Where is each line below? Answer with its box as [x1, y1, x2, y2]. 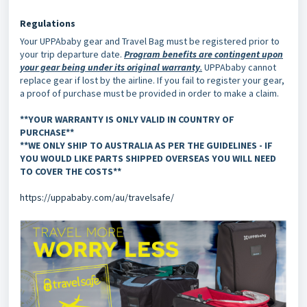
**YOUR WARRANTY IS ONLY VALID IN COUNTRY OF [20, 113, 234, 125]
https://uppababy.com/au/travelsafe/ [20, 191, 174, 204]
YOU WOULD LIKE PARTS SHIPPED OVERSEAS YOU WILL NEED [20, 152, 276, 164]
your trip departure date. [20, 48, 124, 60]
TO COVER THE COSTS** [20, 165, 121, 177]
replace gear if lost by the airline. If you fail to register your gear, [20, 74, 284, 86]
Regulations [20, 17, 75, 29]
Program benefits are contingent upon [124, 48, 283, 60]
